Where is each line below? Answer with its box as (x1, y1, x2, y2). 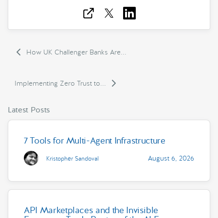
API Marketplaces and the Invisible (24, 204, 159, 216)
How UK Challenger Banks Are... (24, 47, 127, 56)
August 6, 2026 (148, 153, 194, 163)
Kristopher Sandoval (46, 154, 99, 163)
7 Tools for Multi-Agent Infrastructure (24, 135, 165, 146)
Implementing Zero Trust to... (13, 78, 108, 88)
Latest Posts (8, 105, 51, 115)
